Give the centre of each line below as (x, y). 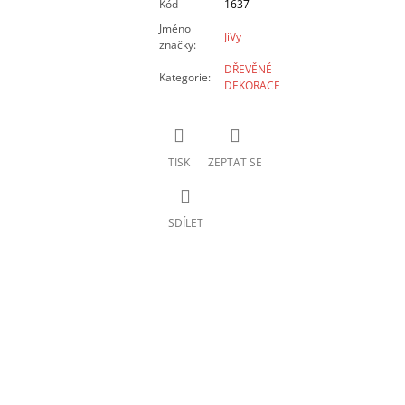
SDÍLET (185, 222)
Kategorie (183, 78)
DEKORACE (252, 86)
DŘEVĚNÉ (248, 70)
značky (176, 45)
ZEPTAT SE (235, 162)
